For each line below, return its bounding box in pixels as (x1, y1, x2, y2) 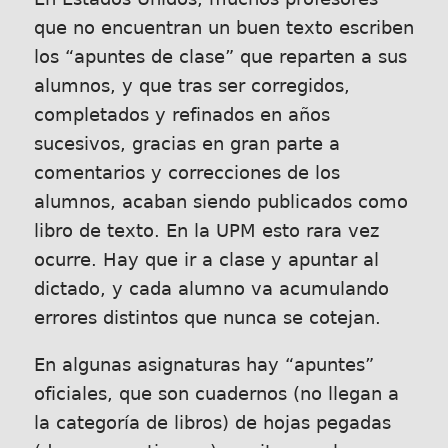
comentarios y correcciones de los (33, 162, 340, 183)
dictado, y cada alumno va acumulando (33, 278, 389, 299)
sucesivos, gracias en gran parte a (33, 133, 340, 154)
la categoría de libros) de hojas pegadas (33, 412, 391, 433)
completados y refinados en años (33, 104, 330, 125)
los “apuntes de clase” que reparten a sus (33, 46, 407, 67)
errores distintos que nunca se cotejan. (33, 307, 381, 328)
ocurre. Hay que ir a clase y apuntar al (33, 249, 379, 270)
